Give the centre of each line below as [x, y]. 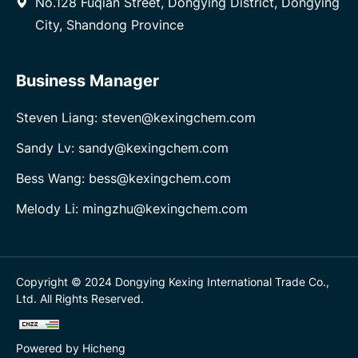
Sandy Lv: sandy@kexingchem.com [122, 148]
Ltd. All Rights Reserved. [80, 298]
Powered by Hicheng [71, 348]
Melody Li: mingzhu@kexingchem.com [132, 209]
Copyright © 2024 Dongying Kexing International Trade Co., [173, 281]
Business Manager [88, 80]
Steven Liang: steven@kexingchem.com [136, 118]
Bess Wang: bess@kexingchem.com [123, 179]
